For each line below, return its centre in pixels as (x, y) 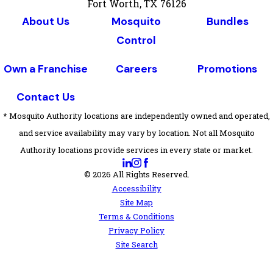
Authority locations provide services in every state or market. (136, 150)
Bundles (227, 22)
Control (136, 41)
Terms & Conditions (136, 217)
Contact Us (45, 97)
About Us (45, 22)
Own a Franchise (45, 69)
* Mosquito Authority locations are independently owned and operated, (136, 116)
